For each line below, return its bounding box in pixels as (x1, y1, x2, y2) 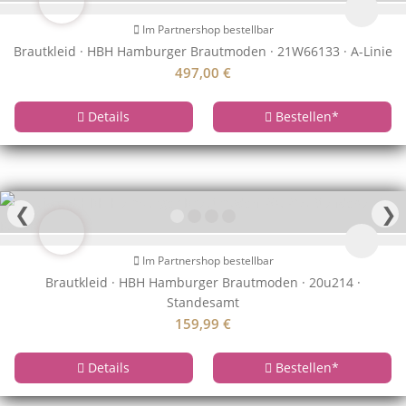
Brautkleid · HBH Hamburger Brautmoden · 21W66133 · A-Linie (14, 42, 392, 60)
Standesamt (167, 294, 239, 312)
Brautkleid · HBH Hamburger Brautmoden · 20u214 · (45, 274, 361, 292)
